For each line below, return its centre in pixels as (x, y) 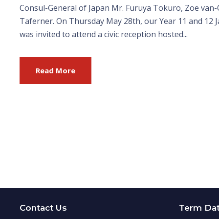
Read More (55, 70)
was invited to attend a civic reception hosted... (104, 34)
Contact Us (43, 208)
